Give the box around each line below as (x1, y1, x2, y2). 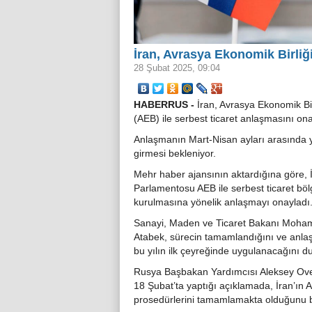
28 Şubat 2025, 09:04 (134, 63, 220, 74)
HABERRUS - (134, 100, 194, 111)
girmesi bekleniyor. (134, 148, 216, 159)
